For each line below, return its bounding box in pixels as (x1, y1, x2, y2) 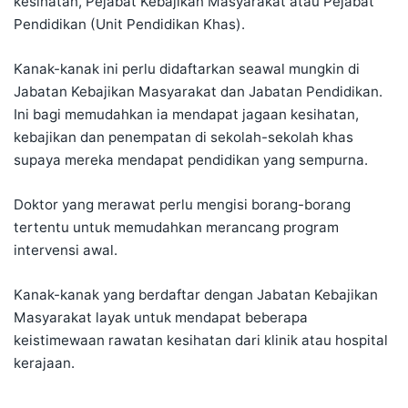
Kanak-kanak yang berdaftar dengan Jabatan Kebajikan (14, 286, 378, 304)
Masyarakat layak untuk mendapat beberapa (14, 309, 308, 327)
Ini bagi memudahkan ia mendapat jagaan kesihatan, (14, 106, 359, 124)
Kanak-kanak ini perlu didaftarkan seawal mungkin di (14, 60, 360, 78)
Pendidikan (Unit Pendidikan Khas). (14, 15, 245, 34)
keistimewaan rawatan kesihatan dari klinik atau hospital (14, 331, 388, 350)
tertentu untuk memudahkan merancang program (14, 219, 339, 237)
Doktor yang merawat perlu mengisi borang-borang (14, 196, 351, 214)
